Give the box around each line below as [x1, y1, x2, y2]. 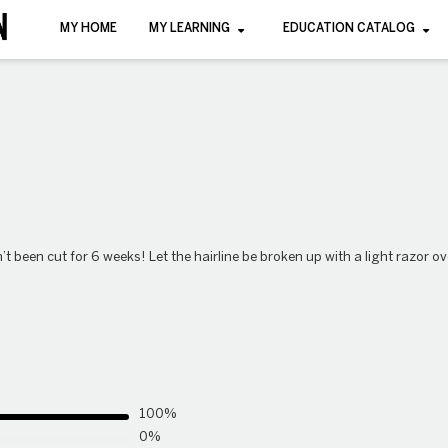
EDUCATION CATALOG [283, 23, 416, 34]
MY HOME [60, 23, 118, 34]
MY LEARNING [149, 23, 231, 34]
